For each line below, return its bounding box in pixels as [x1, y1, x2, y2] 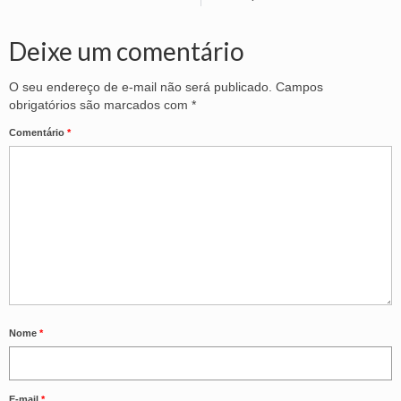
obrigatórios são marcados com [9, 97, 192, 112]
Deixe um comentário [9, 35, 244, 66]
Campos [276, 79, 323, 94]
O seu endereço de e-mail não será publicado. [9, 79, 272, 94]
